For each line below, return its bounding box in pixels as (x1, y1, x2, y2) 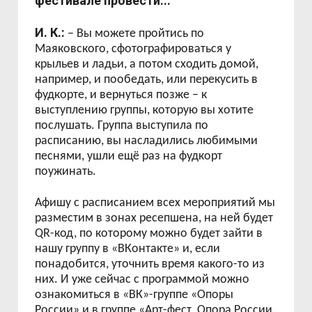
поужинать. (35, 165, 97, 178)
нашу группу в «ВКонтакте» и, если (35, 242, 221, 256)
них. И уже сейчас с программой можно (35, 273, 250, 286)
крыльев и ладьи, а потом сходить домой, (35, 58, 259, 71)
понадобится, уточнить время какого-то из (35, 258, 265, 271)
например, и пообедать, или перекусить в (35, 73, 258, 86)
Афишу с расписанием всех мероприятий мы (35, 196, 276, 210)
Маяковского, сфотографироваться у (35, 42, 232, 56)
